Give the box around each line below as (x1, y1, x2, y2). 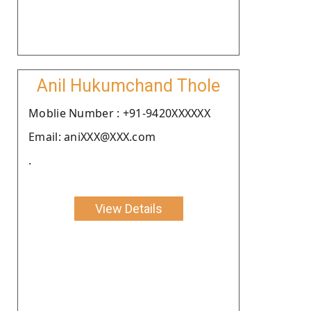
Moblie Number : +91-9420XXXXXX (28, 105, 210, 121)
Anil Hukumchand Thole (37, 75, 220, 96)
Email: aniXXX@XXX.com (28, 128, 156, 144)
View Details (94, 201, 162, 216)
